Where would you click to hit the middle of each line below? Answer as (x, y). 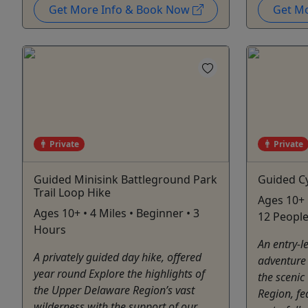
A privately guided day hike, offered (118, 257)
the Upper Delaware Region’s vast (114, 290)
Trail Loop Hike (72, 192)
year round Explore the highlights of (119, 273)
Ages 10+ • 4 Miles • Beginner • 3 (117, 213)
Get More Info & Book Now (120, 9)
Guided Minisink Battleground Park (125, 179)
